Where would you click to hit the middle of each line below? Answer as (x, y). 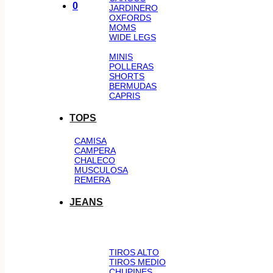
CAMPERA (95, 151)
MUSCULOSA (101, 170)
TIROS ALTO (134, 252)
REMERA (92, 180)
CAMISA (90, 141)
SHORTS (127, 76)
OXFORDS (130, 18)
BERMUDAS (133, 86)
